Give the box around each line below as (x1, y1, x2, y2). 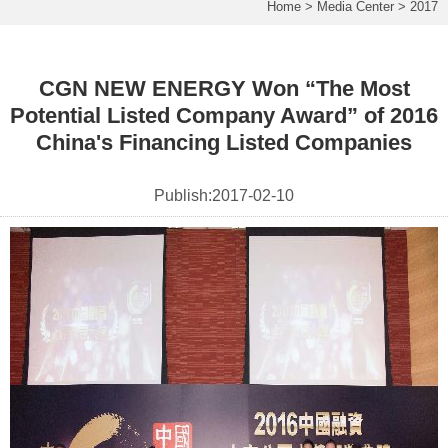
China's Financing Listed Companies (36, 129, 412, 155)
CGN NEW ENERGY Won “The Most (38, 75, 410, 101)
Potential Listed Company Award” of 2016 (10, 102, 438, 128)
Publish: (154, 186, 212, 204)
